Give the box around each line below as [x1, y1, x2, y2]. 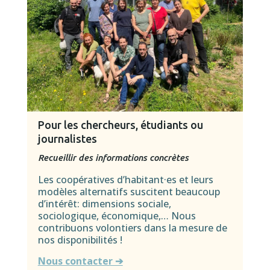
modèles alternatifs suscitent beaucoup [37, 185, 220, 199]
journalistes [37, 133, 97, 145]
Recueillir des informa [37, 152, 127, 163]
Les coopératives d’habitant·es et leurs [37, 173, 213, 187]
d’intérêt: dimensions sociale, [37, 197, 171, 211]
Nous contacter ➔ [37, 254, 123, 268]
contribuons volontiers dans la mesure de [37, 221, 227, 235]
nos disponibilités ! [37, 233, 122, 247]
